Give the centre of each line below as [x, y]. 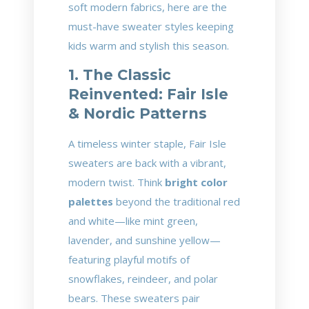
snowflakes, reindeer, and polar [143, 279]
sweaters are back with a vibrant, [147, 163]
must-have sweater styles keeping [151, 26]
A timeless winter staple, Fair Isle [147, 143]
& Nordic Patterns [138, 113]
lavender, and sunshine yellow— [144, 240]
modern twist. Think [117, 182]
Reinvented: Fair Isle [148, 94]
